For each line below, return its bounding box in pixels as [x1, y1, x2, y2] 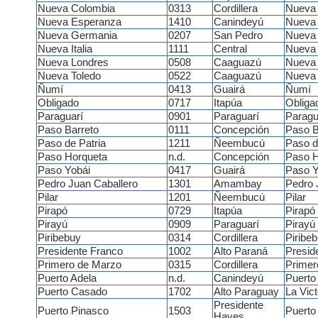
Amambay [213, 178, 262, 190]
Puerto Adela [37, 273, 99, 285]
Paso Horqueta [37, 151, 107, 163]
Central [213, 43, 247, 55]
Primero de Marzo [37, 259, 121, 271]
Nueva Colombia [37, 3, 115, 15]
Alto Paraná [213, 246, 268, 258]
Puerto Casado [37, 286, 107, 298]
